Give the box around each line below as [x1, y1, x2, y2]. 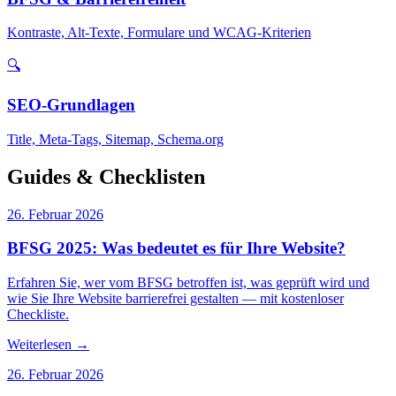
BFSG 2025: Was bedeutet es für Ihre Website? [7, 239, 346, 258]
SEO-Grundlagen [7, 95, 135, 114]
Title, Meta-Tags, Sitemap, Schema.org [7, 131, 224, 147]
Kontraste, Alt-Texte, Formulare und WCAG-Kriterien [7, 25, 311, 41]
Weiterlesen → [7, 336, 89, 352]
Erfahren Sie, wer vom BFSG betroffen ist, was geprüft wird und [7, 274, 369, 290]
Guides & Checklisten [7, 164, 205, 188]
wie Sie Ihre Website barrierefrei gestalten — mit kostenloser [7, 290, 344, 306]
